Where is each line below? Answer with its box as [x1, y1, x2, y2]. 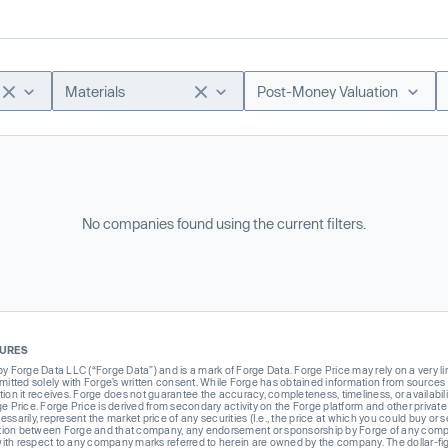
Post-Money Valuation [257, 82, 398, 100]
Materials [65, 82, 125, 100]
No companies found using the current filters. [82, 215, 366, 232]
